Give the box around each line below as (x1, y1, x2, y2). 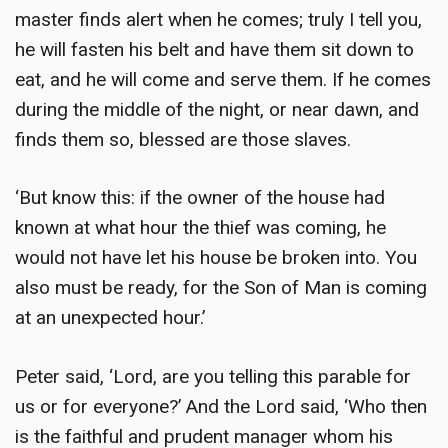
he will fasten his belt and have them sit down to (15, 37, 414, 61)
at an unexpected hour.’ (15, 306, 205, 329)
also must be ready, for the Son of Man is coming (15, 276, 427, 299)
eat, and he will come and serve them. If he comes (15, 67, 431, 91)
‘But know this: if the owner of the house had (15, 186, 385, 209)
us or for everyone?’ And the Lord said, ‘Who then (15, 394, 427, 418)
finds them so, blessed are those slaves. (15, 127, 351, 151)
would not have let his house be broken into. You (15, 246, 417, 269)
